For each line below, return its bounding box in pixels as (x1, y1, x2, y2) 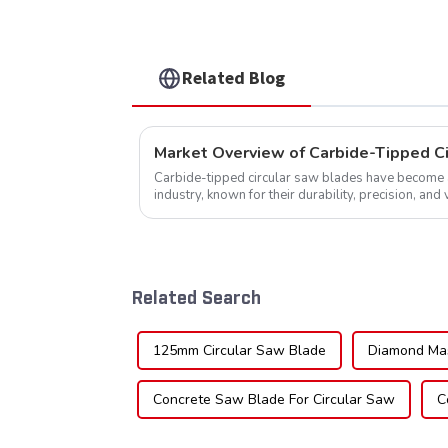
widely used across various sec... (154, 202, 348, 221)
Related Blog (182, 66, 286, 90)
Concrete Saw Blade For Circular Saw (153, 390, 395, 410)
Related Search (132, 286, 261, 311)
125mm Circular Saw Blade (153, 341, 326, 361)
